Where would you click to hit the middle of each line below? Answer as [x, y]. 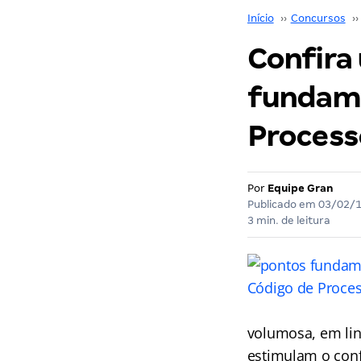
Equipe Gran [300, 188]
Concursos [318, 18]
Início [260, 18]
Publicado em [282, 204]
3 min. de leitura [288, 220]
